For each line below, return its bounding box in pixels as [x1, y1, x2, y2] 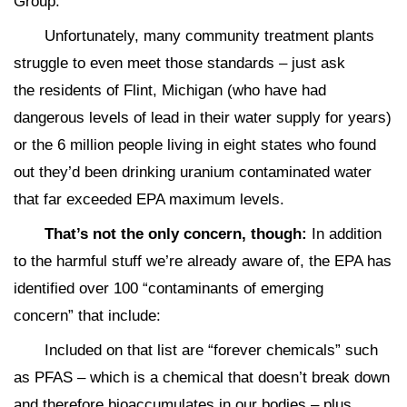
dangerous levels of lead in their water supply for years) [14, 108, 392, 126]
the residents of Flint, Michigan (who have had [14, 81, 326, 99]
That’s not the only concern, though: [45, 224, 307, 243]
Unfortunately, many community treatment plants [45, 26, 374, 45]
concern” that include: [14, 306, 161, 324]
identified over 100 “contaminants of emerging [14, 279, 323, 297]
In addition [307, 224, 382, 243]
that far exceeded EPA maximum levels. [14, 190, 284, 208]
